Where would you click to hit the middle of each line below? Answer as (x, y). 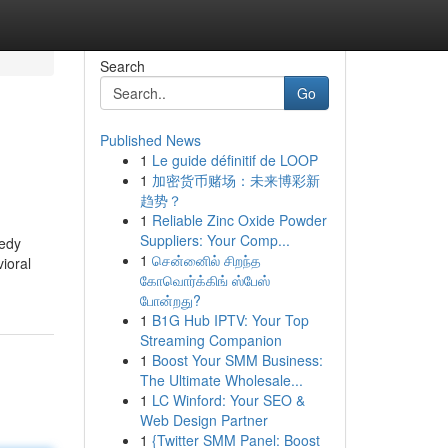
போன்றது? (170, 300)
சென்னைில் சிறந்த (206, 260)
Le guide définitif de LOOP (234, 160)
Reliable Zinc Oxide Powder (239, 220)
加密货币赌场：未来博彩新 (235, 180)
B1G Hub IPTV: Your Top (230, 320)
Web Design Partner (203, 420)
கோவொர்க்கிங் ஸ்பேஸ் (204, 280)
